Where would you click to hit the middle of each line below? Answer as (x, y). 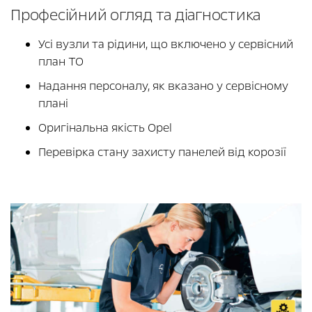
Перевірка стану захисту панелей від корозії (162, 153)
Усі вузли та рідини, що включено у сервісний (166, 45)
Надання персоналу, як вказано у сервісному (163, 86)
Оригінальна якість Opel (107, 128)
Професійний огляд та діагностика (135, 16)
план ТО (62, 62)
